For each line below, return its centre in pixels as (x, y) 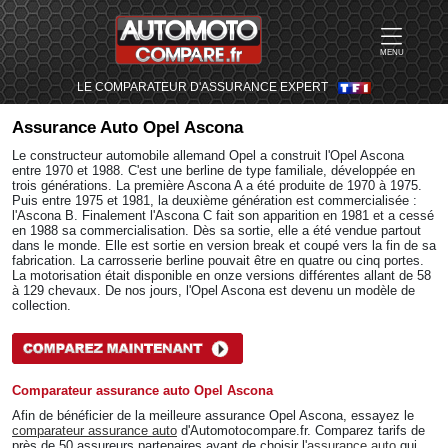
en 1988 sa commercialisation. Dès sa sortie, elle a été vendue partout (216, 230)
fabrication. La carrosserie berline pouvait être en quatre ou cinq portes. (218, 260)
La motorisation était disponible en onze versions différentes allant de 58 (221, 275)
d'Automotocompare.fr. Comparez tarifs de (301, 430)
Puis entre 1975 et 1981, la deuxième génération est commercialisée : (214, 200)
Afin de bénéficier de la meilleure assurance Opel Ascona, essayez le (213, 415)
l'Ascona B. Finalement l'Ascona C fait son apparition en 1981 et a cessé (223, 215)
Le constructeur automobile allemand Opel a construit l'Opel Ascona (208, 155)
